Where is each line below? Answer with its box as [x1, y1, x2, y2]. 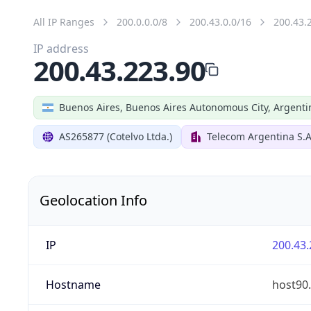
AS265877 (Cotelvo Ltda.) [59, 129, 172, 143]
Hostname [45, 276, 101, 292]
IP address [33, 40, 89, 56]
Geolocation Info [40, 190, 147, 210]
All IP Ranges [33, 15, 94, 28]
